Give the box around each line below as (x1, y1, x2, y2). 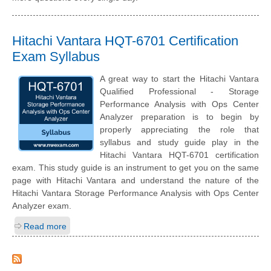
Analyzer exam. (12, 200, 71, 211)
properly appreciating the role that (100, 124, 259, 134)
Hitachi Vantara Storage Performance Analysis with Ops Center (12, 188, 259, 198)
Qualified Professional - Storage (100, 86, 259, 96)
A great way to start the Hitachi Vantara (100, 73, 259, 83)
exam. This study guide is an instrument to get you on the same (12, 162, 259, 172)
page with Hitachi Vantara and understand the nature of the (12, 175, 259, 185)
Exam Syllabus (12, 49, 100, 65)
